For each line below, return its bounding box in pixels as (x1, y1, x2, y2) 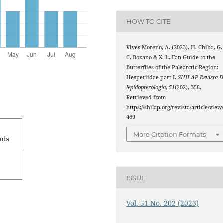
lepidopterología (126, 83, 166, 91)
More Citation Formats (133, 130, 206, 139)
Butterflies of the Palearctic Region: (126, 63, 219, 71)
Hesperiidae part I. (126, 73, 178, 81)
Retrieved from (126, 93, 166, 101)
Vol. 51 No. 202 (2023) (126, 198, 199, 208)
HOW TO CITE (126, 17, 171, 26)
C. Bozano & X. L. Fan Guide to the (126, 53, 216, 61)
